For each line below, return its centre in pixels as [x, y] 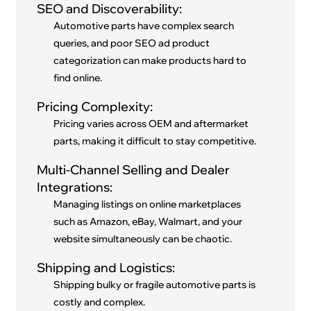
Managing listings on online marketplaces [148, 204]
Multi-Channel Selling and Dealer [134, 170]
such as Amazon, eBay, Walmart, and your [148, 222]
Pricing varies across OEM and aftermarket [151, 124]
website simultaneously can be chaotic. [143, 239]
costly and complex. [100, 302]
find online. [78, 78]
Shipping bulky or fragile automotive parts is [155, 285]
